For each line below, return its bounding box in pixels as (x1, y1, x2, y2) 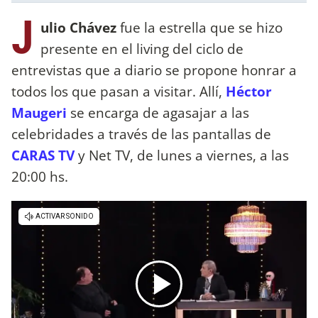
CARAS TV (11, 145, 75, 165)
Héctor (226, 81, 272, 101)
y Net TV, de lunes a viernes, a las (75, 145, 289, 165)
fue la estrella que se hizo (116, 17, 283, 37)
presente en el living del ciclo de (40, 38, 243, 58)
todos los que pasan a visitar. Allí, (11, 81, 226, 101)
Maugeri (11, 102, 67, 122)
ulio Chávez (40, 17, 116, 37)
